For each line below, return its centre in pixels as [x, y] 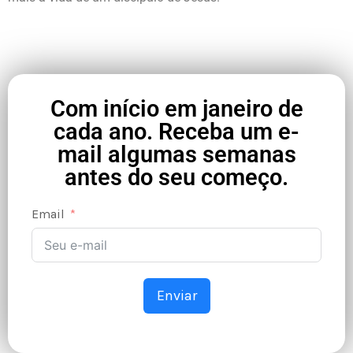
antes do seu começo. [176, 177]
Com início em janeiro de [176, 109]
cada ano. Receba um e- [176, 132]
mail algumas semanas [176, 154]
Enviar [176, 295]
